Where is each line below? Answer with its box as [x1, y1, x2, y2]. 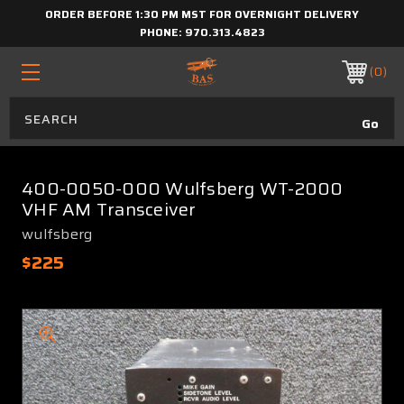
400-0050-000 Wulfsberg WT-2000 [22, 174, 344, 203]
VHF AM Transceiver [22, 195, 197, 224]
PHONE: [139, 23, 185, 41]
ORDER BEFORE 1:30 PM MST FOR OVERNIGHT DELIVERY [45, 5, 359, 23]
